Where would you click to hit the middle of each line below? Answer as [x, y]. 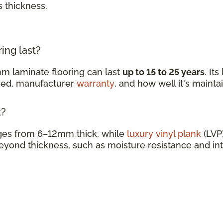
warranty [96, 83]
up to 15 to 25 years [164, 72]
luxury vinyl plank [164, 133]
